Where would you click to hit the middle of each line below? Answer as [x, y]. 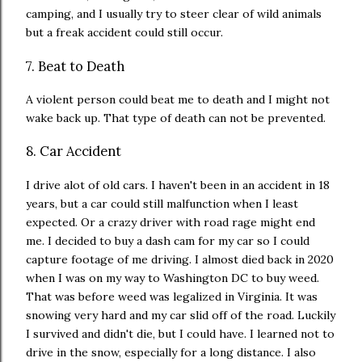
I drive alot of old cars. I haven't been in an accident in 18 [178, 185]
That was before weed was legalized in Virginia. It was [172, 296]
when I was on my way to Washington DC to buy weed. [173, 278]
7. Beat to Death [77, 66]
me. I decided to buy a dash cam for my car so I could [168, 240]
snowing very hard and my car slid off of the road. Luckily [181, 315]
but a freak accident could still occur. [124, 33]
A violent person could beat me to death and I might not [178, 100]
